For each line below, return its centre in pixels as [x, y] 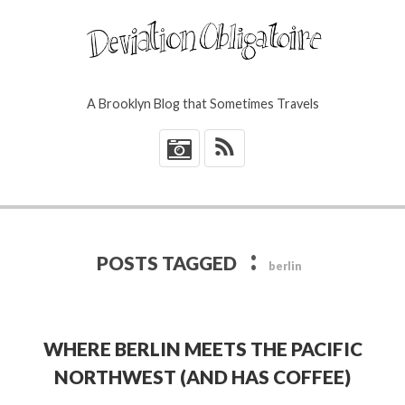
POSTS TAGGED [169, 262]
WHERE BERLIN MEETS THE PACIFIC [202, 348]
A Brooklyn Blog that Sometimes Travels [202, 104]
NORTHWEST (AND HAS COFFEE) [202, 376]
